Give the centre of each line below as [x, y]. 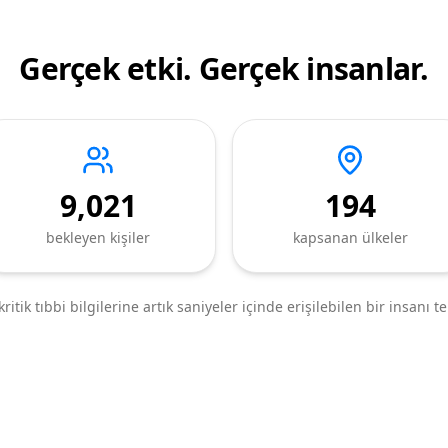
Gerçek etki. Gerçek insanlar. [224, 68]
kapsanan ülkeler [350, 237]
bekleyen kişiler [98, 237]
